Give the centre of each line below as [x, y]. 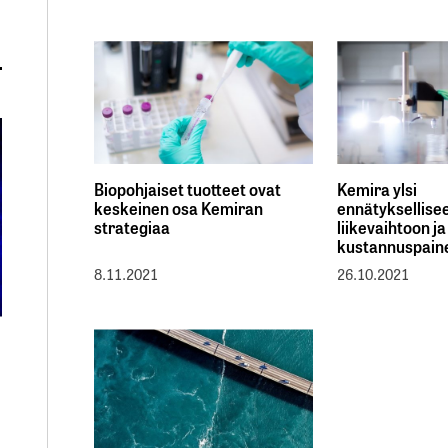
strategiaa [132, 227]
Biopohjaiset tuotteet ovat [187, 189]
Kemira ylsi [377, 189]
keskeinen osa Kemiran [178, 208]
